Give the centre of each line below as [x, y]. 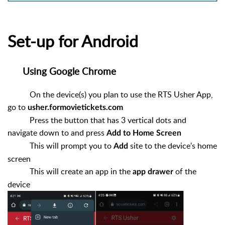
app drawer [153, 172]
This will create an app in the [70, 172]
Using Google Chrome [62, 72]
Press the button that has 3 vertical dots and [97, 120]
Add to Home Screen [144, 133]
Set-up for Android [73, 41]
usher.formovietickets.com [75, 108]
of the [185, 172]
